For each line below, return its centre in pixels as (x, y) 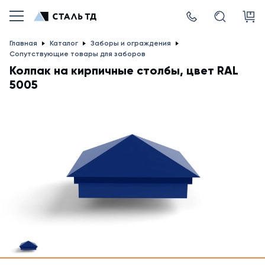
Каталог (64, 43)
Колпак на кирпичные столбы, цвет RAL (124, 70)
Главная (23, 43)
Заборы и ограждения (131, 43)
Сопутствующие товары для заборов (77, 54)
